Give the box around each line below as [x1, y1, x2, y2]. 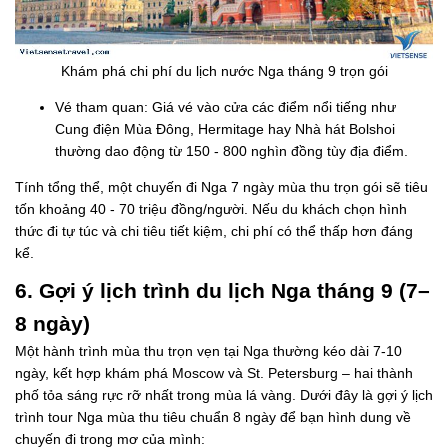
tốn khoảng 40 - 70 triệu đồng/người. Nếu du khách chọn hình [15, 200, 407, 217]
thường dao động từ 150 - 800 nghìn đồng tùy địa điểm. [55, 142, 408, 159]
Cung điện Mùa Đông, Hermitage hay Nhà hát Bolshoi [55, 120, 395, 137]
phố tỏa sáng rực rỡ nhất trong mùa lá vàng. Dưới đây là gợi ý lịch [15, 386, 433, 403]
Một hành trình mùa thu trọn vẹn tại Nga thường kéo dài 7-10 [15, 342, 402, 359]
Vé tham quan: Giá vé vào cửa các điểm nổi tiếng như [55, 98, 396, 115]
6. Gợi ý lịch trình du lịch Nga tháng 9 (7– [15, 278, 430, 302]
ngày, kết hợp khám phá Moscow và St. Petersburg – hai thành [15, 364, 413, 381]
